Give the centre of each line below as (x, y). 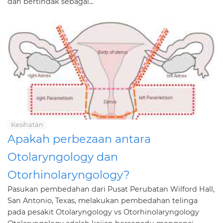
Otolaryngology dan (63, 157)
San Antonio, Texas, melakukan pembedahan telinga (103, 201)
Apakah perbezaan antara (79, 139)
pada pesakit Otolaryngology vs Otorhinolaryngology (103, 212)
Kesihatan (27, 125)
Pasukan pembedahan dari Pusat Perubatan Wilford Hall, (111, 189)
